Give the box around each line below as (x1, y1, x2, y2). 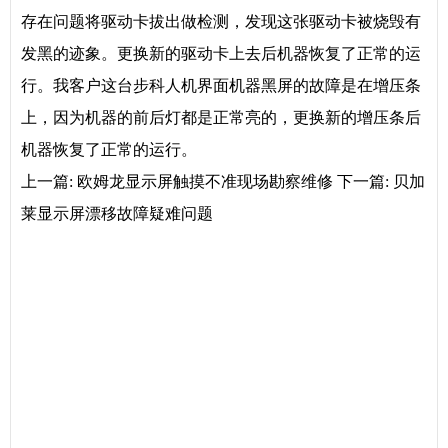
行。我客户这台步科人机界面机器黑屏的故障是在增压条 (21, 77, 421, 94)
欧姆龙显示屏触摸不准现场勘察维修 (77, 173, 333, 190)
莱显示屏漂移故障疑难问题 (21, 205, 213, 222)
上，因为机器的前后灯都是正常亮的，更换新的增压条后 (21, 109, 421, 126)
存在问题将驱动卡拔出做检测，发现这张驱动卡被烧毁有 (21, 13, 421, 30)
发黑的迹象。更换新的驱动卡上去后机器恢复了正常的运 (21, 45, 421, 62)
